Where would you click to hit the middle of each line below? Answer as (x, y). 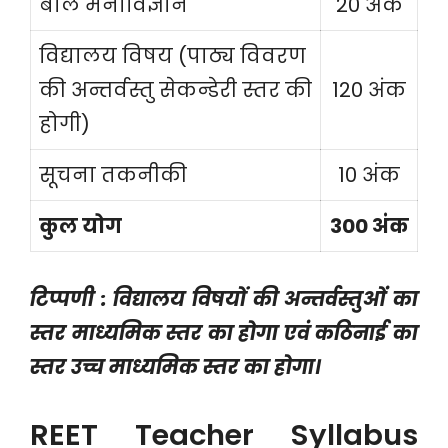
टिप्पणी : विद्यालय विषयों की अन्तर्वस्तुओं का (224, 299)
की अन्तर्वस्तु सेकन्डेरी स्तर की (175, 90)
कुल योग (80, 226)
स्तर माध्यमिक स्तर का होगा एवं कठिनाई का (224, 333)
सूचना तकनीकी (113, 175)
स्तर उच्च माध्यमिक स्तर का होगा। (175, 367)
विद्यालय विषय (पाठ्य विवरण (172, 56)
